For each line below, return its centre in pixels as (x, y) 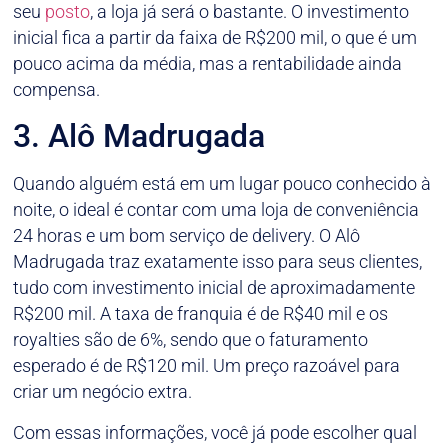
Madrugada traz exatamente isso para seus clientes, (218, 262)
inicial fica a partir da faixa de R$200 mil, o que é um (215, 38)
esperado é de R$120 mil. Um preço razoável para (207, 366)
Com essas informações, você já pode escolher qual (215, 432)
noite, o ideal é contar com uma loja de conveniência (216, 210)
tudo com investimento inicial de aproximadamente (214, 288)
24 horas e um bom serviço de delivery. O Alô (187, 236)
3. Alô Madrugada (139, 136)
